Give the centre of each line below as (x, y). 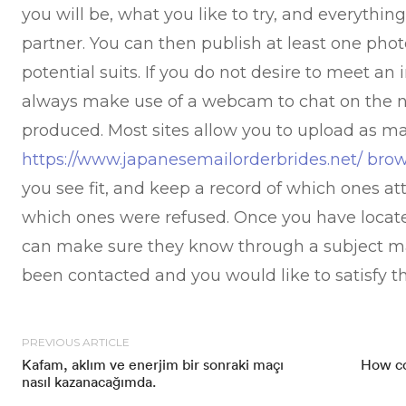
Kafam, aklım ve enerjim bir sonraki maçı (153, 364)
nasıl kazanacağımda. (89, 382)
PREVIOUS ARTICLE (76, 342)
